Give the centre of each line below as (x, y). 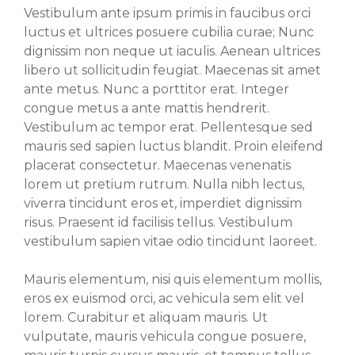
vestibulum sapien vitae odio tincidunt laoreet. (170, 242)
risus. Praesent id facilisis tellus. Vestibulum (158, 223)
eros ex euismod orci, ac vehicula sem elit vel (164, 299)
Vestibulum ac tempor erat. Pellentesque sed (168, 128)
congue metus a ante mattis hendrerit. (147, 109)
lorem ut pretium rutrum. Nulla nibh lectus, (164, 185)
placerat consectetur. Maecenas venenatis (157, 166)
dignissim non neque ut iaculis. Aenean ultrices (172, 52)
